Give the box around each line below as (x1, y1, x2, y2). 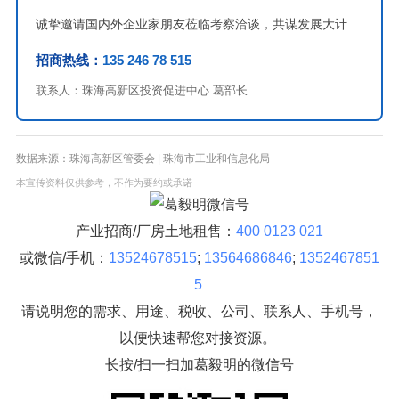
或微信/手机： (20, 250, 109, 265)
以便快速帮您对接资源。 (119, 330, 280, 346)
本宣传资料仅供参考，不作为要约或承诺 (16, 177, 192, 188)
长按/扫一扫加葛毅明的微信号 (105, 357, 294, 372)
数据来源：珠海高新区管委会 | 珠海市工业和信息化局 (16, 152, 270, 165)
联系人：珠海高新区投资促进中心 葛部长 (36, 84, 248, 97)
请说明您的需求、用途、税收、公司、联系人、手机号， (21, 304, 378, 319)
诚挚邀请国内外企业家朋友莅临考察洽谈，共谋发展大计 (36, 17, 347, 31)
